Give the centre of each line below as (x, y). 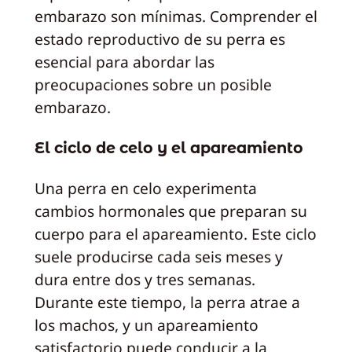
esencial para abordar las (124, 62)
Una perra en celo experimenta (145, 189)
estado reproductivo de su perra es (159, 39)
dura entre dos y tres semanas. (145, 280)
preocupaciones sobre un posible (153, 85)
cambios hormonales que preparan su (170, 211)
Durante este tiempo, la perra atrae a (167, 302)
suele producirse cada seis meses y (158, 257)
